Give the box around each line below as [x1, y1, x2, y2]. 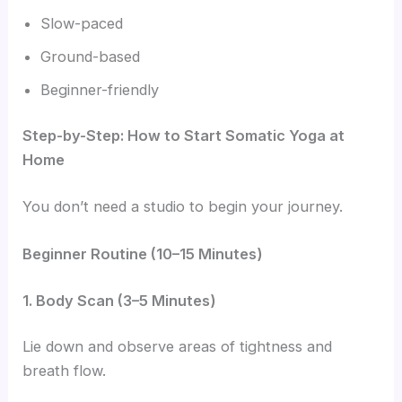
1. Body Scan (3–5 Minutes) [22, 291, 217, 310]
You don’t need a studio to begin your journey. [22, 197, 344, 215]
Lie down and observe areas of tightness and [22, 337, 333, 356]
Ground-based [40, 47, 141, 66]
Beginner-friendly [40, 80, 160, 99]
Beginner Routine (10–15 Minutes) [22, 245, 264, 264]
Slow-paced [40, 13, 124, 32]
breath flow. [22, 362, 107, 380]
